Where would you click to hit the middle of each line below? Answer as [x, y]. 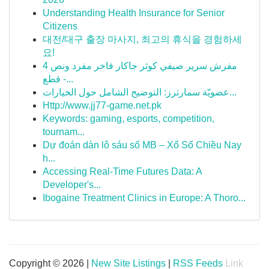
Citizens [60, 26]
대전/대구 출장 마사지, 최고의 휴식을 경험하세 [142, 39]
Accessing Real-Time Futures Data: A [122, 171]
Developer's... [72, 185]
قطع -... [67, 79]
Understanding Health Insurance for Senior [134, 13]
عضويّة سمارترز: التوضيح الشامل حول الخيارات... [233, 92]
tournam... [64, 132]
